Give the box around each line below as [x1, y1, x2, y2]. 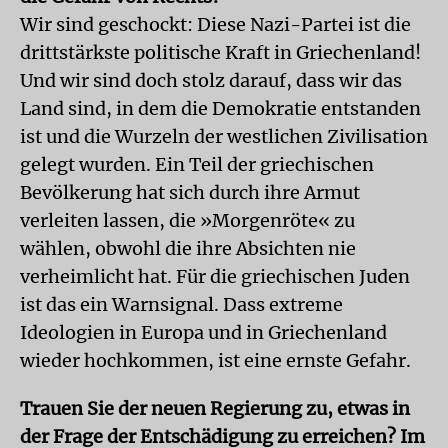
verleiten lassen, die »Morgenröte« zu [20, 209, 355, 232]
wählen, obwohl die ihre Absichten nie [20, 237, 356, 260]
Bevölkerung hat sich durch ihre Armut [20, 181, 360, 204]
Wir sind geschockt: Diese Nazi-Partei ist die [20, 13, 411, 36]
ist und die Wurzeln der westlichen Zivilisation [20, 125, 428, 148]
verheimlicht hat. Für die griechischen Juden [20, 265, 410, 288]
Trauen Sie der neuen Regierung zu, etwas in [20, 397, 410, 420]
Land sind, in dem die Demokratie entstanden [20, 97, 421, 120]
